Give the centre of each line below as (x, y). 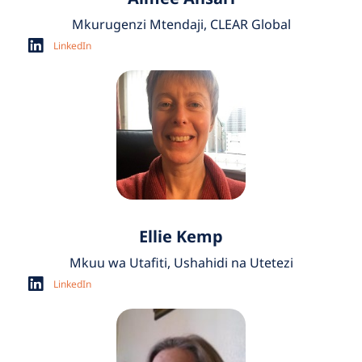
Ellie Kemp (181, 237)
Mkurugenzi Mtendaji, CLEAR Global (181, 25)
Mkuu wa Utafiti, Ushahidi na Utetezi (181, 263)
